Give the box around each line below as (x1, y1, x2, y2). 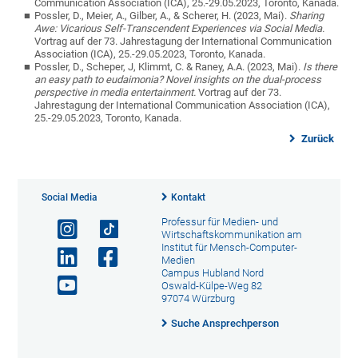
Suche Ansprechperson (170, 316, 279, 329)
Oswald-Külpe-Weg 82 (161, 279, 262, 292)
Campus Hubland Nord (161, 266, 264, 279)
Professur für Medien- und (161, 215, 278, 228)
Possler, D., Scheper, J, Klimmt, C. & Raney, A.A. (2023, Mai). (34, 60, 304, 73)
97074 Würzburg (161, 292, 235, 304)
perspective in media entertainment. (34, 86, 197, 98)
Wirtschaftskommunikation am (161, 228, 302, 241)
